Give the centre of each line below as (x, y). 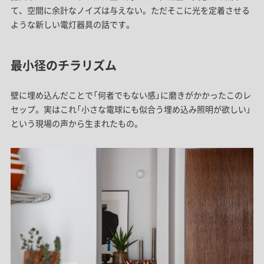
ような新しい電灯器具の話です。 (72, 24)
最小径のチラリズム (63, 65)
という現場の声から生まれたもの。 (76, 123)
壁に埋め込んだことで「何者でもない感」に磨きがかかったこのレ (131, 95)
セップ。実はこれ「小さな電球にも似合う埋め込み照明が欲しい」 (131, 109)
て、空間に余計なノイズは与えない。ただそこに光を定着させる (130, 10)
